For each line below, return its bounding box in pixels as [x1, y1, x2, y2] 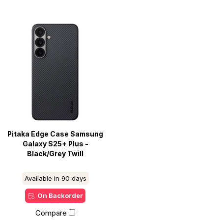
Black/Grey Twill [27, 149, 84, 158]
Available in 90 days [24, 174, 86, 182]
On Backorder [37, 191, 83, 199]
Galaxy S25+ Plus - [22, 139, 88, 148]
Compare [35, 208, 67, 218]
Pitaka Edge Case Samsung [7, 130, 104, 138]
